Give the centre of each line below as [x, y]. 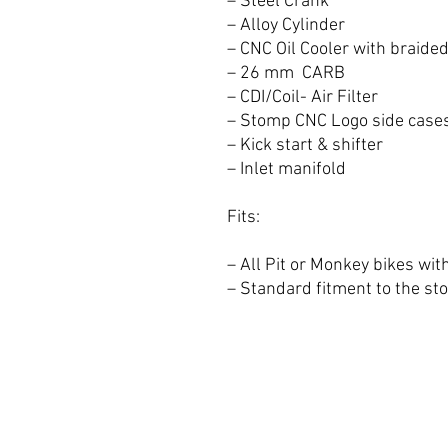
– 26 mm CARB [286, 73]
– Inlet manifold [286, 169]
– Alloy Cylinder [286, 25]
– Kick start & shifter [305, 145]
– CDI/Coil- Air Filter [302, 97]
